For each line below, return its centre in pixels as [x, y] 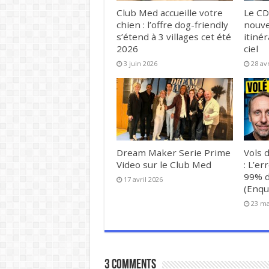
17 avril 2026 [143, 179]
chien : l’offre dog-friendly [172, 25]
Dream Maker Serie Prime [173, 152]
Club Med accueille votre [169, 13]
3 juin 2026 [140, 64]
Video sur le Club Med [164, 164]
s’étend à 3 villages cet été [174, 37]
